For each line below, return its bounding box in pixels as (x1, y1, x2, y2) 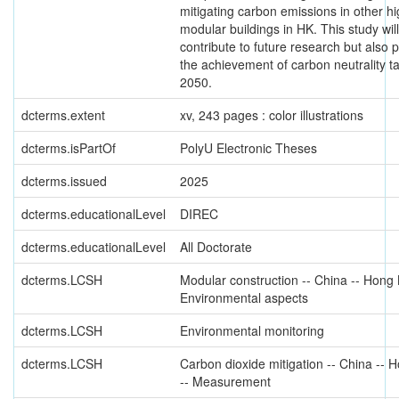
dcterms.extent (21, 106, 105, 124)
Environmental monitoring (180, 322, 324, 339)
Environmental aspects (180, 289, 308, 306)
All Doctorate (180, 238, 252, 256)
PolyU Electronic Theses (180, 139, 317, 157)
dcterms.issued (21, 172, 107, 190)
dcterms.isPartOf (21, 139, 116, 157)
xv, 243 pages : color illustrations (180, 106, 363, 124)
